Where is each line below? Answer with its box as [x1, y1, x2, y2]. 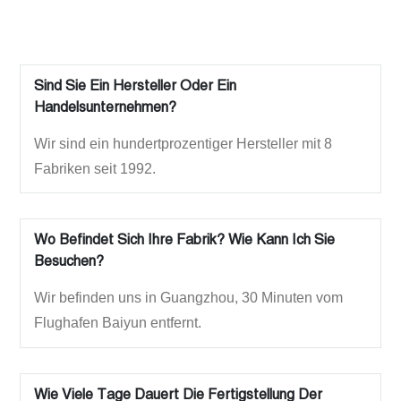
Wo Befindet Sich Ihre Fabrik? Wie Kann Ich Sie [33, 231, 335, 248]
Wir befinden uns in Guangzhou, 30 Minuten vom [33, 290, 343, 306]
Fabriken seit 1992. [33, 160, 156, 176]
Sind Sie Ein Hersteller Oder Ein [33, 76, 236, 93]
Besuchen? [33, 252, 104, 269]
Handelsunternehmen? [33, 98, 176, 115]
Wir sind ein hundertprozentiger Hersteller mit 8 [33, 135, 332, 151]
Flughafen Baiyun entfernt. [33, 315, 201, 331]
